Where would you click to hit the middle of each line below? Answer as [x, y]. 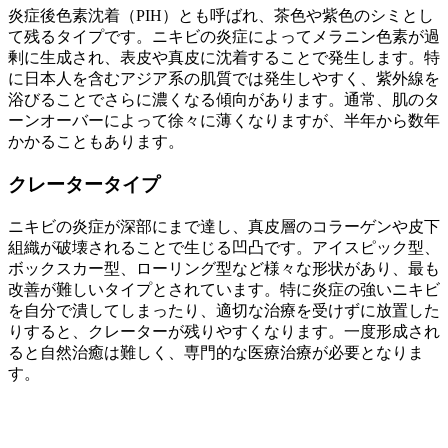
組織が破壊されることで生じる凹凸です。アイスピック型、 [224, 247]
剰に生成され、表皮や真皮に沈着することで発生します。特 [224, 58]
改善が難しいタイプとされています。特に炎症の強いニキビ [224, 289]
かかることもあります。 [96, 142]
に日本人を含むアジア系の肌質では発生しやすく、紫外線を [224, 79]
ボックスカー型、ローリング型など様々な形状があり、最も [224, 268]
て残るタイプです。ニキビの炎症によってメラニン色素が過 [224, 37]
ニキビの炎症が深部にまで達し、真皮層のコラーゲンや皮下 [224, 226]
